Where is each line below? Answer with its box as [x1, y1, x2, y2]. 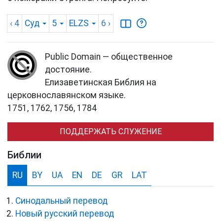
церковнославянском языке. [7, 90, 126, 101]
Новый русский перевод [15, 209, 114, 219]
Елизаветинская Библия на [45, 77, 156, 88]
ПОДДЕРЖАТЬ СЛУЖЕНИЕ [59, 127, 162, 137]
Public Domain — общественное [45, 52, 173, 62]
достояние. [45, 65, 92, 75]
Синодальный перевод [15, 196, 108, 206]
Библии [7, 149, 41, 161]
